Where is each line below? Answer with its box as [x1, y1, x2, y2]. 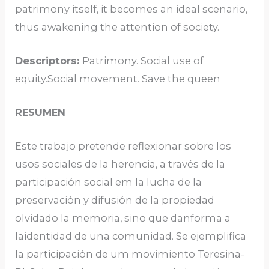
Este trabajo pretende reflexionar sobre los [15, 140, 232, 153]
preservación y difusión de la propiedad [15, 194, 215, 207]
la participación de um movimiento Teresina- [15, 248, 245, 261]
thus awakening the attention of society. [15, 20, 220, 33]
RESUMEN [15, 106, 66, 119]
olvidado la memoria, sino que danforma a [15, 212, 231, 225]
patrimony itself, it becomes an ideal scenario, [15, 2, 248, 15]
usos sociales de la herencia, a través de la [15, 158, 226, 171]
